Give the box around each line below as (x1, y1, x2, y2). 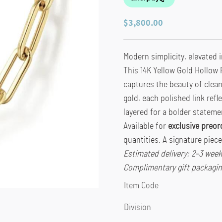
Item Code (123, 181, 159, 190)
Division (123, 203, 151, 212)
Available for (123, 121, 168, 131)
